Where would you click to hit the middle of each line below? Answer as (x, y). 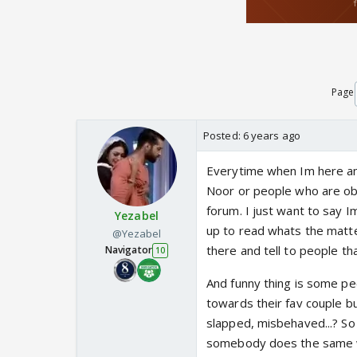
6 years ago (271, 136)
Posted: (223, 136)
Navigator (128, 250)
